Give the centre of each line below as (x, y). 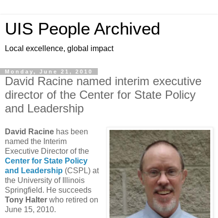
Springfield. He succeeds (48, 190)
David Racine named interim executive (103, 81)
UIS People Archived (82, 29)
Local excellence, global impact (59, 48)
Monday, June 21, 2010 (49, 72)
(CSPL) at (81, 170)
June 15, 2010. (30, 209)
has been (71, 131)
